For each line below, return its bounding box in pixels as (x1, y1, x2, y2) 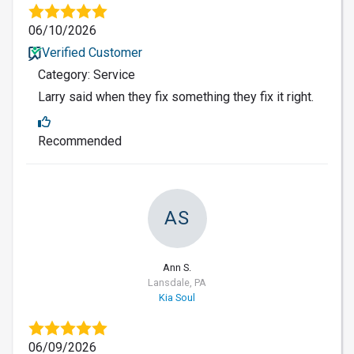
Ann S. (163, 261, 191, 273)
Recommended (38, 133, 122, 149)
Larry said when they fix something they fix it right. (38, 88, 314, 104)
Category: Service (38, 66, 135, 82)
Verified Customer (41, 44, 142, 60)
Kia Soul (159, 291, 195, 303)
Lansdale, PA (148, 276, 206, 288)
